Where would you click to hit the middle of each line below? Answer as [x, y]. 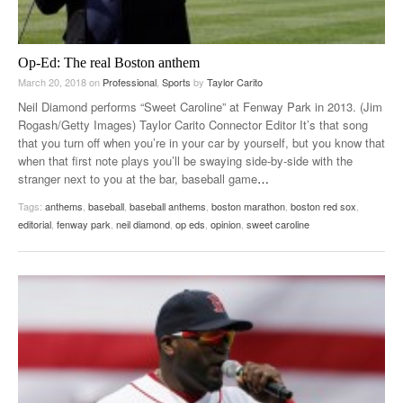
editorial [35, 224]
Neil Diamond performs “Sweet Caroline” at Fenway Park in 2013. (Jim [200, 106]
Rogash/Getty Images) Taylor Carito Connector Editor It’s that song [193, 124]
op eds [190, 224]
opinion [226, 224]
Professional [130, 81]
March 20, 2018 [54, 81]
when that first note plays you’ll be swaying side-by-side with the [185, 160]
